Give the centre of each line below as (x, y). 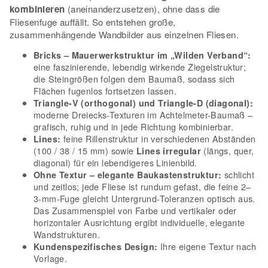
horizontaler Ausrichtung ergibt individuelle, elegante (139, 223)
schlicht (238, 175)
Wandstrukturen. (67, 234)
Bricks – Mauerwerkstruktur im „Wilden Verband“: (142, 55)
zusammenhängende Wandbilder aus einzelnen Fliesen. (124, 34)
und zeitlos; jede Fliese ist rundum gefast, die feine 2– (142, 187)
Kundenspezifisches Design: (96, 247)
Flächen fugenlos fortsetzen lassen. (105, 91)
